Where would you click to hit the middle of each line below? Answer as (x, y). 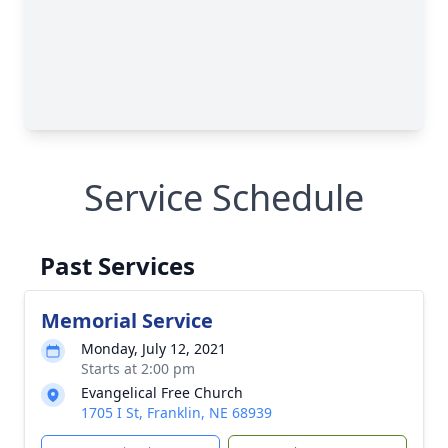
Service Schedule (224, 197)
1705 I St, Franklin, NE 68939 (176, 412)
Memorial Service (127, 320)
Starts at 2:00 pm (138, 368)
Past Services (117, 265)
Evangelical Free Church (162, 392)
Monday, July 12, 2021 (153, 348)
